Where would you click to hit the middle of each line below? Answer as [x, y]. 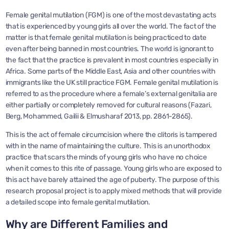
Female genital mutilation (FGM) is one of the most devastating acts [111, 15]
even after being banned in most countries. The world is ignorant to [109, 49]
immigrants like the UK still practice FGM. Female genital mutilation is [112, 82]
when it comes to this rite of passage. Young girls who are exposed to [113, 168]
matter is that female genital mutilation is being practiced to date [106, 37]
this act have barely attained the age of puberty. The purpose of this [112, 179]
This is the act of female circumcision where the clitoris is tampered [111, 134]
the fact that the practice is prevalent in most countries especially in [112, 60]
